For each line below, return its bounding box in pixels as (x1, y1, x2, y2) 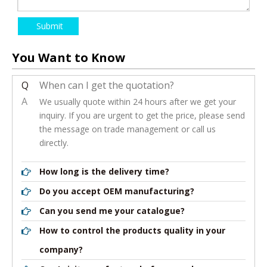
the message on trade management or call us (39, 123, 216, 135)
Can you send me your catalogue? (39, 205, 185, 216)
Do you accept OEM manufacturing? (39, 185, 194, 197)
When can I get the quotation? (39, 79, 174, 92)
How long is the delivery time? (39, 166, 169, 177)
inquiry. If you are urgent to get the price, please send (39, 110, 245, 121)
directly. (39, 137, 69, 148)
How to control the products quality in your (39, 225, 225, 236)
